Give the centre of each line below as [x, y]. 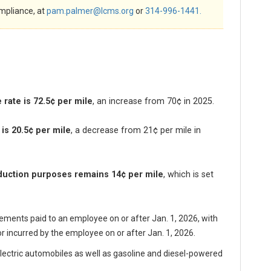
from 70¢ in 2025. [179, 102]
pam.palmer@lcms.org [90, 11]
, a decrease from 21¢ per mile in [136, 131]
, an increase [117, 102]
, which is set [188, 175]
